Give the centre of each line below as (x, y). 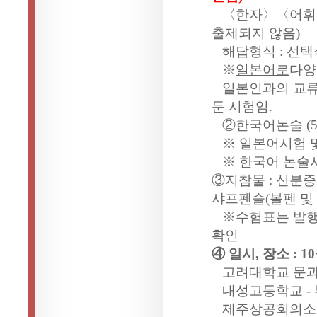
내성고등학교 (263, 290)
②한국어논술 (263, 125)
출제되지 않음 (254, 33)
